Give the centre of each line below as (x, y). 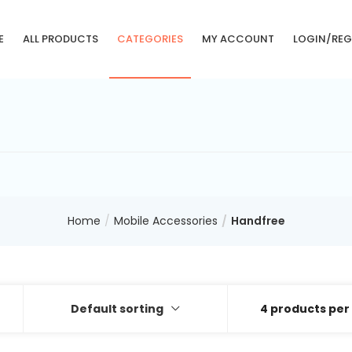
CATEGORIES (150, 39)
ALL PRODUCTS (60, 39)
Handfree (258, 221)
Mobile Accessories (165, 221)
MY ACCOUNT (238, 39)
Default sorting (117, 309)
